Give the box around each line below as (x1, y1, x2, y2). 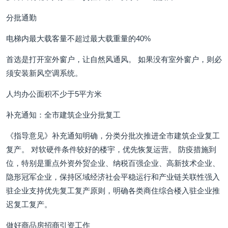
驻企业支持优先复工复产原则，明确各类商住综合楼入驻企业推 (6, 186, 220, 195)
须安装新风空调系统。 (6, 69, 82, 77)
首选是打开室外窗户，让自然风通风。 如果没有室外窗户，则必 (6, 55, 222, 64)
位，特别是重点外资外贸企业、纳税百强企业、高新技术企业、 (6, 159, 220, 167)
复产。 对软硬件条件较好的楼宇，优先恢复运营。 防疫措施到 (6, 145, 216, 154)
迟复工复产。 (6, 200, 52, 209)
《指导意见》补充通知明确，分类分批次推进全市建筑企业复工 (6, 131, 220, 140)
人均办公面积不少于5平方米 (6, 90, 102, 98)
